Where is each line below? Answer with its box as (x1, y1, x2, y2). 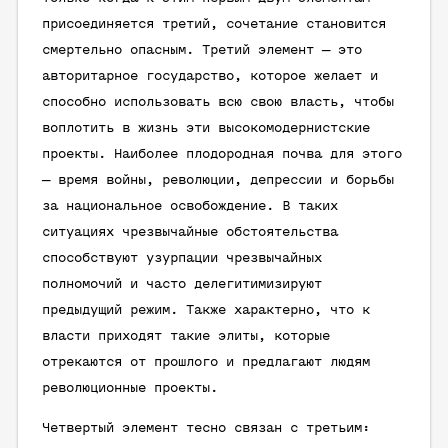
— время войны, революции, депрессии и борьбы (42, 173, 394, 188)
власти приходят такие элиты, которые (42, 329, 330, 344)
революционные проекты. (42, 381, 218, 396)
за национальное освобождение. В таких (42, 199, 338, 214)
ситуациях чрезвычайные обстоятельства (42, 225, 338, 240)
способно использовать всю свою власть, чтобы (42, 95, 394, 110)
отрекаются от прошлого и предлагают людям (42, 355, 370, 370)
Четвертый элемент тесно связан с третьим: (42, 421, 370, 436)
